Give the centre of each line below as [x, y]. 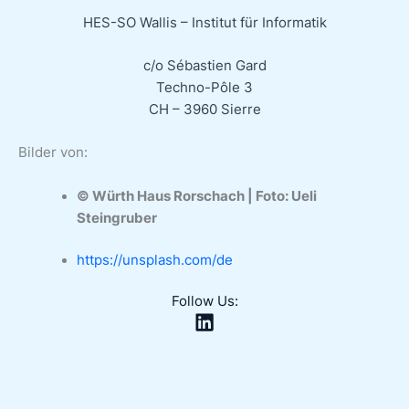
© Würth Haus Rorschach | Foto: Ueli [196, 196]
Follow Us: [204, 302]
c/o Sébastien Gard [204, 66]
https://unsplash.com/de [154, 260]
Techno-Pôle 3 [204, 88]
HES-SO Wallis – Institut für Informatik [204, 22]
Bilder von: [53, 153]
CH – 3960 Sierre [204, 110]
